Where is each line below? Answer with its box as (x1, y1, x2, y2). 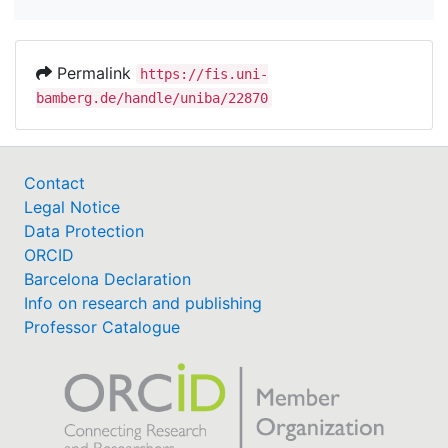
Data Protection (24, 220, 144, 241)
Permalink (52, 62, 136, 83)
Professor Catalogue (24, 316, 180, 337)
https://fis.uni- (140, 65, 268, 82)
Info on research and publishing (24, 292, 262, 313)
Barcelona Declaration (24, 268, 191, 289)
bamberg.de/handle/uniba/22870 (36, 89, 268, 106)
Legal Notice (24, 196, 120, 217)
